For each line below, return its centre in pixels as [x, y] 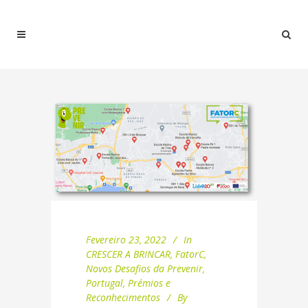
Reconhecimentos [123, 297]
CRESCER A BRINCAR [128, 254]
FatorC [190, 254]
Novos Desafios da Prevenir [144, 268]
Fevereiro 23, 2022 [126, 239]
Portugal [104, 283]
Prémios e [149, 283]
